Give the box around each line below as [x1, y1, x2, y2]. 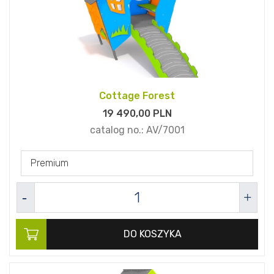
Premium [31, 157, 68, 169]
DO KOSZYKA [123, 228, 182, 240]
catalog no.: [89, 124, 146, 136]
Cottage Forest [99, 90, 175, 102]
